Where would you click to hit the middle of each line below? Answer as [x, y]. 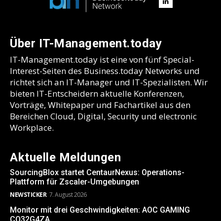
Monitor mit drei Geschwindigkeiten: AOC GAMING [100, 210]
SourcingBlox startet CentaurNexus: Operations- [97, 173]
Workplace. [32, 128]
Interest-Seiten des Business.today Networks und [105, 71]
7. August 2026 [68, 195]
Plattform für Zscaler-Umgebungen [74, 182]
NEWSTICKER [28, 195]
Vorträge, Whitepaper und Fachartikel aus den [100, 105]
